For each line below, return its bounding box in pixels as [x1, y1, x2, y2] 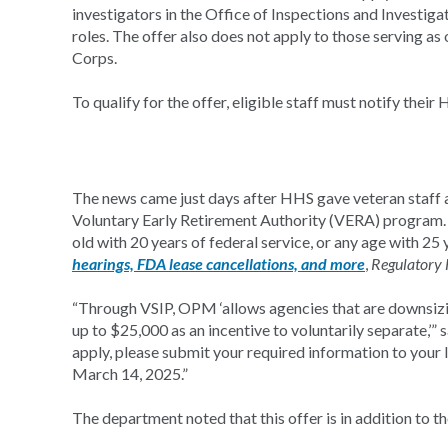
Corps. [72, 48, 117, 67]
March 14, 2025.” [72, 364, 188, 383]
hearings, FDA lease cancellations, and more [72, 254, 365, 273]
